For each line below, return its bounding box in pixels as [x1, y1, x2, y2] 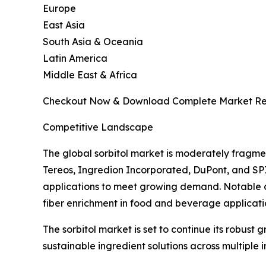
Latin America [43, 52, 107, 65]
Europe [43, 2, 76, 15]
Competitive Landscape [43, 121, 153, 134]
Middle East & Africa [43, 69, 137, 81]
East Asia [43, 19, 85, 31]
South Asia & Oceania [43, 36, 143, 48]
